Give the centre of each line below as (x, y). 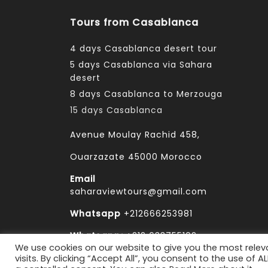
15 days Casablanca (116, 110)
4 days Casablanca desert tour (144, 48)
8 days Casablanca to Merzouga (146, 94)
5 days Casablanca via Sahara (141, 64)
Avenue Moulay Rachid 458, (135, 134)
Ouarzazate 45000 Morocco (136, 156)
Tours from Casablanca (134, 22)
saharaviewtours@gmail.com (138, 191)
